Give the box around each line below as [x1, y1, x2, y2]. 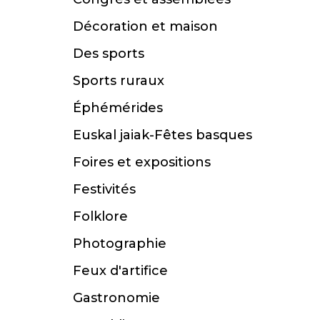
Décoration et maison [73, 19, 218, 35]
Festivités [73, 181, 136, 198]
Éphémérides [73, 100, 163, 116]
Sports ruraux [73, 73, 164, 89]
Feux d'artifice [73, 263, 168, 279]
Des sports [73, 46, 144, 62]
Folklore [73, 209, 128, 225]
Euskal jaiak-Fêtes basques [73, 127, 252, 144]
